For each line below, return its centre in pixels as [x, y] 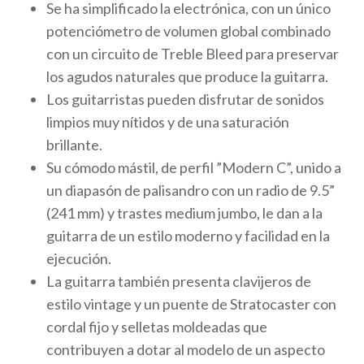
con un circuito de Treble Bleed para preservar [192, 54]
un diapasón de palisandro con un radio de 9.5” [190, 191]
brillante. [74, 145]
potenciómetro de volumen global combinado [188, 31]
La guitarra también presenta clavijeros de [178, 282]
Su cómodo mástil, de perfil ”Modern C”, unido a [193, 168]
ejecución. [78, 259]
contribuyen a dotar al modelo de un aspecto [185, 350]
